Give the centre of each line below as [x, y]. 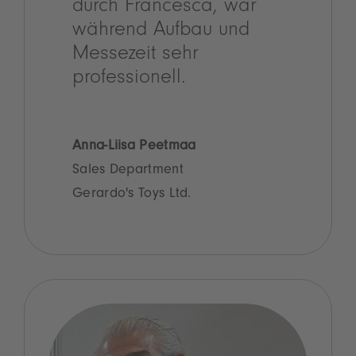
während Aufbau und [161, 32]
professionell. [129, 80]
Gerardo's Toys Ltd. [132, 195]
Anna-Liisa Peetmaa [134, 147]
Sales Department [128, 171]
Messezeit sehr [135, 56]
